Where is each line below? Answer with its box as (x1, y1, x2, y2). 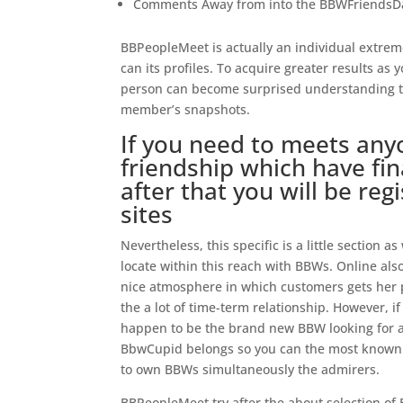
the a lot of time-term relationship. (121, 299, 330, 316)
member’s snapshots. (121, 101, 251, 118)
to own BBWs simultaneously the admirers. (121, 361, 381, 378)
